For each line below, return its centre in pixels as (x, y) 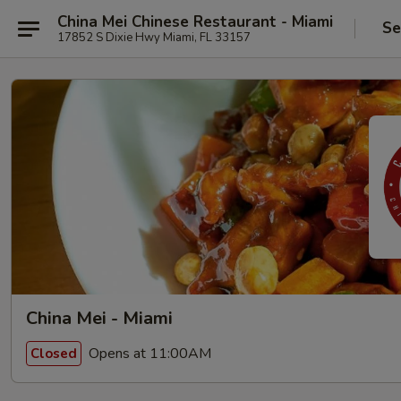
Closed (54, 353)
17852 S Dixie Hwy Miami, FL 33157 (154, 37)
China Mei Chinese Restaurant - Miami (195, 21)
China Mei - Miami (99, 318)
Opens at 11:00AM (148, 353)
